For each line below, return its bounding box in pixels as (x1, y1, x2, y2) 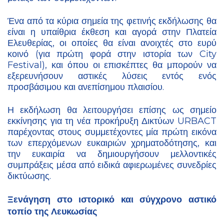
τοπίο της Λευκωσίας (7, 206, 99, 217)
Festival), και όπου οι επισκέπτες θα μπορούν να (7, 59, 216, 71)
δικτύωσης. (7, 170, 53, 182)
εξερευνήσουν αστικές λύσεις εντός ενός (7, 70, 216, 82)
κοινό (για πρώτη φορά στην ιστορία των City (7, 48, 216, 60)
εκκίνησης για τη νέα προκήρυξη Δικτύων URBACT (7, 115, 216, 127)
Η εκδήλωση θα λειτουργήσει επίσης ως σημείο (7, 104, 216, 116)
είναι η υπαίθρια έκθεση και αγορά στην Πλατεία (7, 26, 216, 38)
